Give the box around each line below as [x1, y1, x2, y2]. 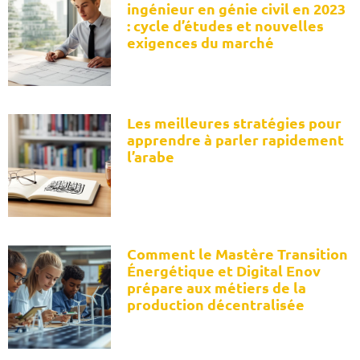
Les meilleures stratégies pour [127, 113, 342, 133]
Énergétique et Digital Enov [127, 261, 321, 280]
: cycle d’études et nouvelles [127, 15, 325, 35]
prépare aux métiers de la [127, 278, 307, 297]
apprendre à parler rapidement [127, 130, 345, 149]
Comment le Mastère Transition [127, 244, 349, 264]
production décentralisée [127, 295, 305, 314]
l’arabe [127, 147, 175, 166]
